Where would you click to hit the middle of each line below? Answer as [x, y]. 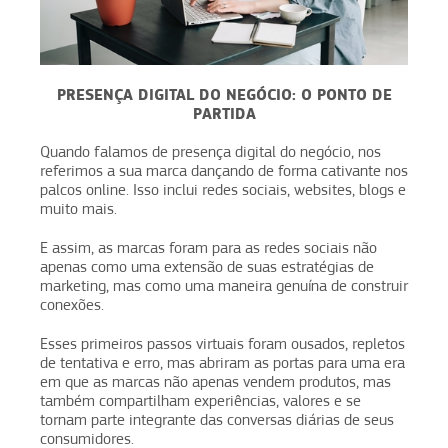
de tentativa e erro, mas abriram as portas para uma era [222, 362]
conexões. [74, 304]
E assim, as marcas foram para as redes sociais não [208, 247]
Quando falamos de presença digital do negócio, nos [210, 151]
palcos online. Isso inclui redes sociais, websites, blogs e [223, 189]
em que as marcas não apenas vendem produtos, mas [215, 381]
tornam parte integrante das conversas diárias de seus [217, 419]
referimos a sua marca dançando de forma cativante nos [224, 170]
